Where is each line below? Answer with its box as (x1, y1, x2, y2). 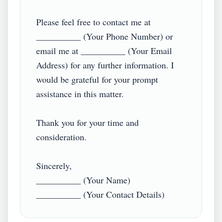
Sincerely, (36, 160, 77, 171)
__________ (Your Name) (36, 174, 135, 186)
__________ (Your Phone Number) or (36, 30, 173, 42)
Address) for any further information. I (36, 59, 174, 71)
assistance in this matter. (36, 88, 129, 100)
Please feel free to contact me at (36, 16, 151, 28)
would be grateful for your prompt (36, 73, 158, 85)
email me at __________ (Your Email (36, 45, 172, 56)
